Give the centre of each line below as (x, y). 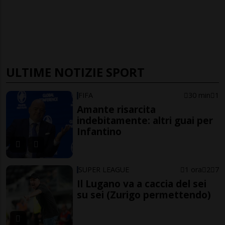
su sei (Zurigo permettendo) (144, 195)
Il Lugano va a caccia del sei (142, 184)
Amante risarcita (117, 109)
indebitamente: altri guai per (145, 121)
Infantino (99, 132)
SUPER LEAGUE (104, 170)
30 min (199, 95)
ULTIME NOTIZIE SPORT (75, 72)
